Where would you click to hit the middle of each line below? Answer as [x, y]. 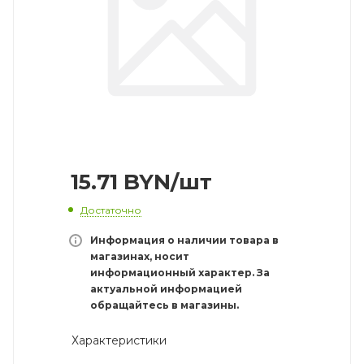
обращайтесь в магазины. [165, 305]
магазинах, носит [140, 256]
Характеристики [117, 340]
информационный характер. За [180, 272]
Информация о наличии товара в [184, 240]
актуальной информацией [166, 288]
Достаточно [111, 210]
